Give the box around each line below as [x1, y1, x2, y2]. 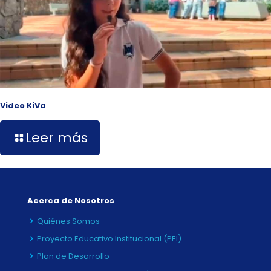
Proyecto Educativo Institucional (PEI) [37, 233, 181, 245]
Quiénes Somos [37, 215, 100, 227]
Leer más [25, 128, 88, 148]
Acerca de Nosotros [27, 195, 114, 207]
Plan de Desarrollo [37, 250, 109, 263]
